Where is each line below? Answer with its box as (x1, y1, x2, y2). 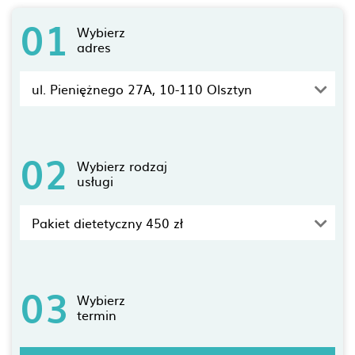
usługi (77, 171, 113, 190)
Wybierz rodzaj (77, 156, 167, 175)
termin (77, 305, 116, 324)
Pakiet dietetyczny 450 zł (32, 213, 183, 232)
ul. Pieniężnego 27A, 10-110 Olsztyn (32, 79, 252, 98)
